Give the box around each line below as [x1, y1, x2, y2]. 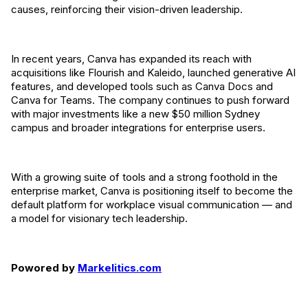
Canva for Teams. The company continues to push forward [11, 93, 289, 107]
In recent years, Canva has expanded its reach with [11, 52, 252, 65]
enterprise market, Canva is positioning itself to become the [11, 184, 293, 197]
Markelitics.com [78, 261, 162, 274]
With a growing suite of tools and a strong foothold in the [11, 170, 278, 184]
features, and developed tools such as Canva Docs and [11, 80, 273, 93]
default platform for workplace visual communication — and [11, 198, 292, 211]
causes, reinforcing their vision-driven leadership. [11, 3, 243, 16]
